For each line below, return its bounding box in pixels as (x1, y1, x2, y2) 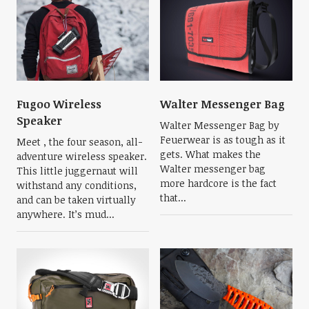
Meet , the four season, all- (16, 134, 143, 148)
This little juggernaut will (16, 163, 138, 177)
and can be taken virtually (16, 192, 136, 206)
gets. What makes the (160, 147, 261, 161)
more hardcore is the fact (160, 176, 277, 190)
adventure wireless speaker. (16, 149, 147, 163)
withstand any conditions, (16, 178, 137, 192)
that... (160, 190, 186, 204)
